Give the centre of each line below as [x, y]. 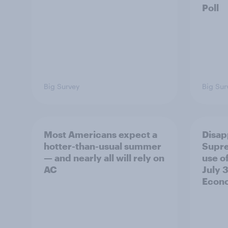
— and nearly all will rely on [104, 158]
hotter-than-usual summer [103, 146]
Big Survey [62, 86]
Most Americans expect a [101, 134]
